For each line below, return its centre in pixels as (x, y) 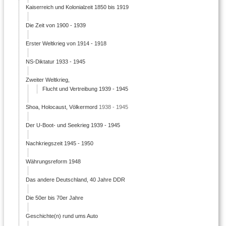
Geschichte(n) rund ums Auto (61, 216)
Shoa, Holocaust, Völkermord (61, 107)
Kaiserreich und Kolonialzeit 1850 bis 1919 (76, 7)
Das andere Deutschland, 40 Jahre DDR (75, 179)
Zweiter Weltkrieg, (47, 79)
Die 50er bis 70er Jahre (54, 197)
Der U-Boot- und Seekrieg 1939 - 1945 (72, 125)
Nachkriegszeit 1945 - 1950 (59, 143)
